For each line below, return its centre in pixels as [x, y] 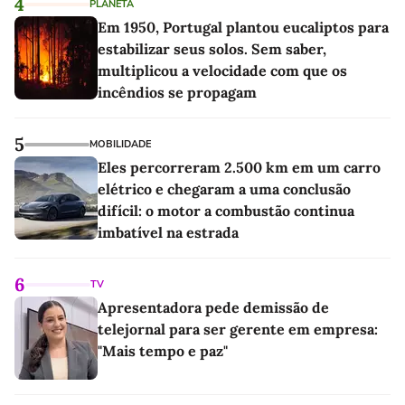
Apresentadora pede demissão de [213, 307]
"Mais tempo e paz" [163, 350]
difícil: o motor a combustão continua [226, 210]
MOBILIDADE [120, 144]
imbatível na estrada [168, 232]
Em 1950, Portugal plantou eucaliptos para [243, 27]
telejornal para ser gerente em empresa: [238, 329]
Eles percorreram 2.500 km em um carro [239, 167]
